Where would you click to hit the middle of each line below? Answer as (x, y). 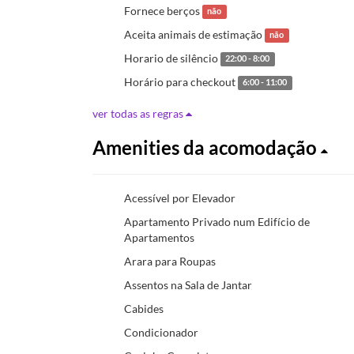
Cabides (144, 308)
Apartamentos (159, 237)
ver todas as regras (139, 113)
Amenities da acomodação (207, 147)
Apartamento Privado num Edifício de (217, 221)
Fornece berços (163, 10)
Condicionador (161, 332)
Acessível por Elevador (180, 198)
